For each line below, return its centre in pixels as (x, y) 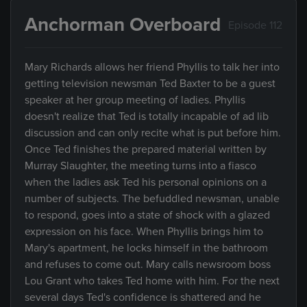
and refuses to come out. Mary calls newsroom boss (148, 265)
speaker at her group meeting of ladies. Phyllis (135, 100)
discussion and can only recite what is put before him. (153, 133)
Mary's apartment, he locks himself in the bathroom (146, 248)
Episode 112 (255, 25)
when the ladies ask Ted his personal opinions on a (146, 182)
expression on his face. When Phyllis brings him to (144, 232)
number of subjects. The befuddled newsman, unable (152, 199)
